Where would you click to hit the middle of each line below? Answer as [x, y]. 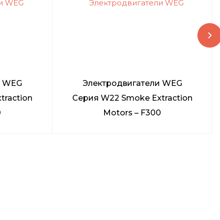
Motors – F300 [132, 113]
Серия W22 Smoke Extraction [132, 98]
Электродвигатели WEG [132, 83]
